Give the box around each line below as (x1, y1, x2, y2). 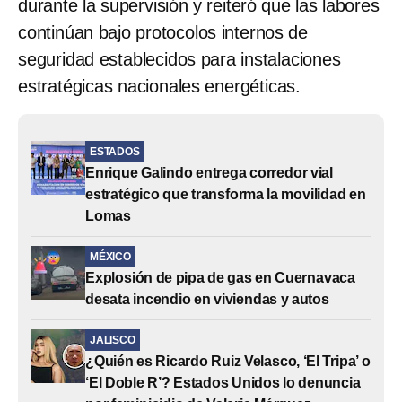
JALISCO (90, 333, 135, 346)
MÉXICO (90, 249, 131, 263)
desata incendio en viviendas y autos (85, 291, 329, 307)
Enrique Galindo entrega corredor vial (85, 164, 333, 180)
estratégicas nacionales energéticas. (18, 75, 301, 96)
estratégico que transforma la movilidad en (85, 186, 366, 202)
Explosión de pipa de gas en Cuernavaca (85, 269, 355, 285)
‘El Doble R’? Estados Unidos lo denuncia (85, 374, 361, 390)
